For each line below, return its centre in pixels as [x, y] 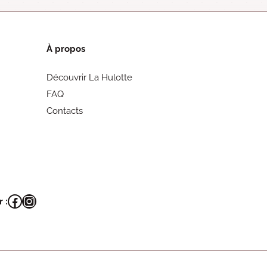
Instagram [55, 200]
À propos [66, 49]
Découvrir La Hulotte [90, 78]
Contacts [65, 111]
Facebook [40, 200]
